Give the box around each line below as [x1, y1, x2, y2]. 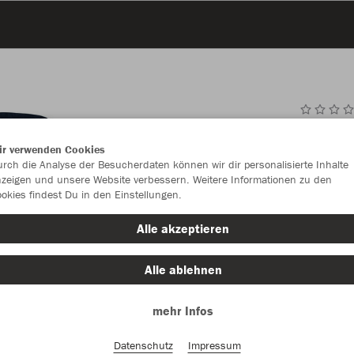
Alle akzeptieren [137, 220, 229, 236]
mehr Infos [153, 303, 213, 318]
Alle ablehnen [144, 262, 222, 277]
